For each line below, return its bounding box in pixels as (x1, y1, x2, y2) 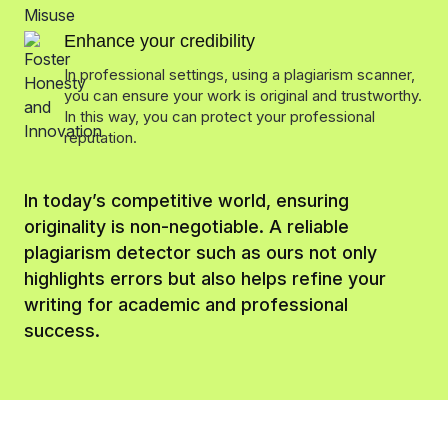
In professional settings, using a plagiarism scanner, (64, 65, 415, 85)
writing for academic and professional (24, 294, 348, 316)
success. (24, 320, 100, 342)
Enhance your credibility (64, 31, 255, 52)
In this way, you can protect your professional (64, 107, 375, 127)
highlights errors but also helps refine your (24, 268, 386, 290)
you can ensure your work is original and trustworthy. (64, 86, 422, 106)
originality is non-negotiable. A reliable (24, 216, 349, 238)
